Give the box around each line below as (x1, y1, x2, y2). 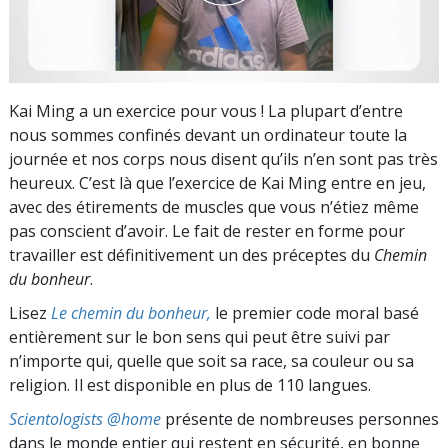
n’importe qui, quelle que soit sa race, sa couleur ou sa (9, 349, 414, 372)
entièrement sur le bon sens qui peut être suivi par (9, 325, 390, 348)
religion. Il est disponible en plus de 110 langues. (9, 373, 371, 396)
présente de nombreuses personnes (161, 407, 439, 430)
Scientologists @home (9, 407, 161, 430)
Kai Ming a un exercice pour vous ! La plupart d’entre (9, 99, 403, 122)
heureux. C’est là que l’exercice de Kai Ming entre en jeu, (9, 171, 426, 194)
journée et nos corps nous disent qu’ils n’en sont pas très (9, 147, 438, 170)
